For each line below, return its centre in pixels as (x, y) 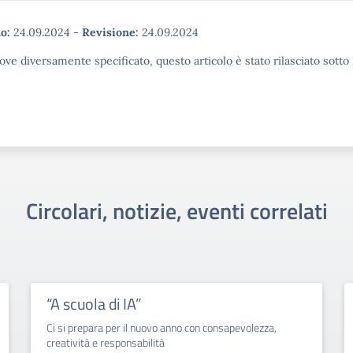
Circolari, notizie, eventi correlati (176, 211)
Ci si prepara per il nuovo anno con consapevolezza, (161, 327)
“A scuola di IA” (94, 304)
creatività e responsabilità (105, 342)
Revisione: (110, 32)
